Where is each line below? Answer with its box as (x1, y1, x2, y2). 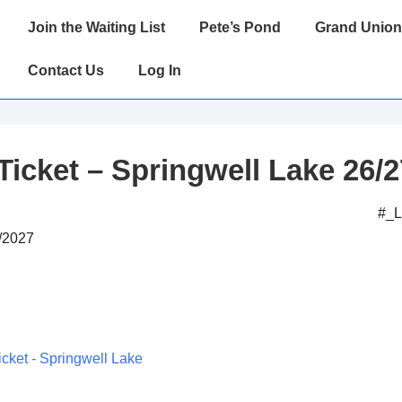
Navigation (9, 36, 78, 51)
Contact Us (28, 63, 104, 78)
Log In (138, 63, 181, 78)
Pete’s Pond (199, 20, 281, 35)
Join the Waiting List (28, 20, 165, 35)
